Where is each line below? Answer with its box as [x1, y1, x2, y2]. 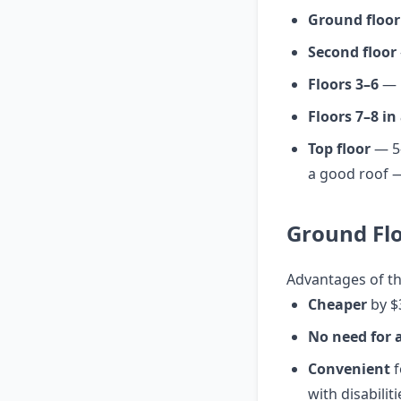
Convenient [308, 359, 390, 379]
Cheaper [308, 294, 367, 314]
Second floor [308, 42, 397, 62]
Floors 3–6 [308, 74, 379, 94]
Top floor [308, 139, 371, 158]
